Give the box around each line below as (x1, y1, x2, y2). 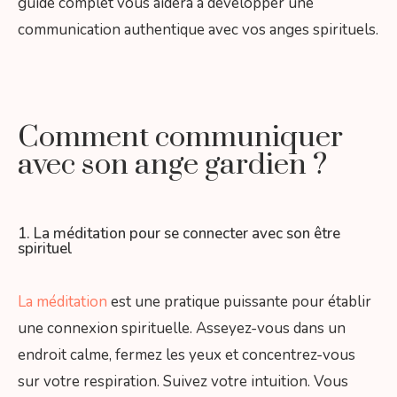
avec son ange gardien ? (18, 146, 327, 184)
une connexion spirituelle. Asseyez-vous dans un (18, 317, 346, 339)
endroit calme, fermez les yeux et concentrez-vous (18, 344, 355, 365)
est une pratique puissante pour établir (107, 291, 371, 312)
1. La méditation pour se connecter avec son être (18, 222, 340, 244)
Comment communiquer (18, 119, 343, 157)
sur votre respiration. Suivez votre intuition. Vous (18, 370, 348, 392)
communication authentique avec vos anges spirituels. (18, 19, 378, 41)
